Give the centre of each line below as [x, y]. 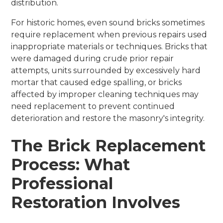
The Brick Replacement [109, 145]
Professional [62, 183]
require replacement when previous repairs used [109, 34]
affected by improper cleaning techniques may [105, 94]
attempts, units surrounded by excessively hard [106, 70]
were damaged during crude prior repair [93, 58]
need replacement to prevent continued [93, 106]
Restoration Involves [96, 202]
